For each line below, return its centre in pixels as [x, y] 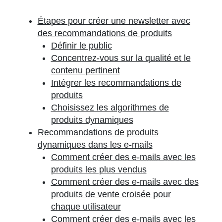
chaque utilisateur [86, 207]
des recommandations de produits [105, 33]
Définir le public [81, 46]
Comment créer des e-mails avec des [125, 182]
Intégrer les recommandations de [116, 83]
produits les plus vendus [99, 169]
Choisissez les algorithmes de [110, 108]
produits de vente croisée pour [111, 194]
